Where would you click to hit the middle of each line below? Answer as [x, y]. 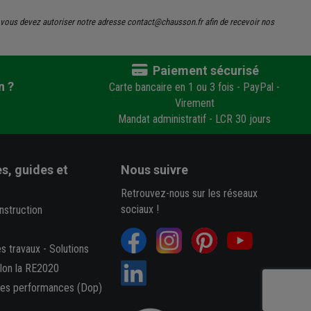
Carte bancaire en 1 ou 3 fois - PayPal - [194, 87]
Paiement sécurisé [204, 70]
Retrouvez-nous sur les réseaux [190, 193]
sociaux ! [140, 209]
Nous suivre [155, 169]
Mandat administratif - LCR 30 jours [194, 119]
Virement [194, 103]
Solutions [69, 249]
